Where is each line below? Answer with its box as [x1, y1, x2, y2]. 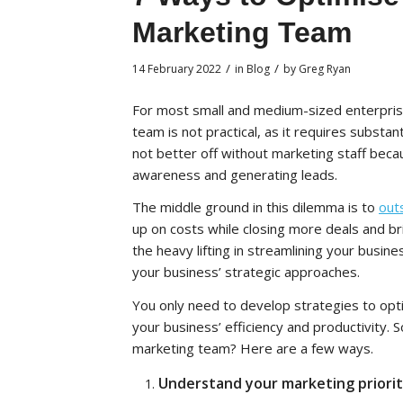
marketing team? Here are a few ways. [132, 339, 373, 358]
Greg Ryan [299, 60, 351, 76]
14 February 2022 [132, 60, 221, 76]
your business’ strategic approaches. [132, 263, 363, 282]
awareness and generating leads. [132, 165, 341, 184]
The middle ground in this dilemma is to [132, 198, 379, 217]
